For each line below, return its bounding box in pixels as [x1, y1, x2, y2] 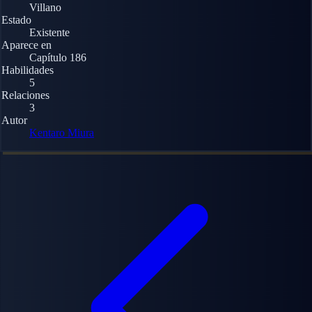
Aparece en [1, 39, 52, 52]
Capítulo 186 [29, 52, 86, 64]
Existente [29, 26, 70, 39]
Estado [1, 14, 31, 26]
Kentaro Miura [29, 127, 94, 139]
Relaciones [1, 89, 49, 102]
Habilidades [1, 64, 54, 77]
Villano [29, 1, 61, 14]
